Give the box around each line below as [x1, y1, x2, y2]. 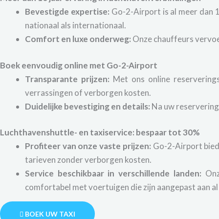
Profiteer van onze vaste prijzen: [25, 141, 151, 152]
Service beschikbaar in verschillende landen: [25, 168, 201, 179]
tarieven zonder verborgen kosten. [25, 154, 152, 165]
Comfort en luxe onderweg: [25, 34, 131, 44]
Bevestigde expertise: [25, 6, 109, 17]
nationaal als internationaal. [25, 20, 126, 31]
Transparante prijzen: [25, 73, 109, 84]
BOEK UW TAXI [25, 209, 75, 218]
